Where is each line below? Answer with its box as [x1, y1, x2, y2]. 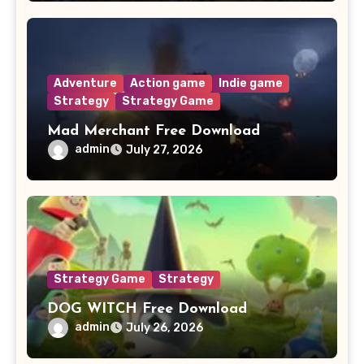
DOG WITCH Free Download [46, 301, 247, 317]
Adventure [53, 76, 117, 90]
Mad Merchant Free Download [46, 123, 260, 139]
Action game [129, 76, 206, 90]
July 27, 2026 [125, 142, 202, 157]
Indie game [218, 76, 283, 90]
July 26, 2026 [125, 320, 203, 335]
